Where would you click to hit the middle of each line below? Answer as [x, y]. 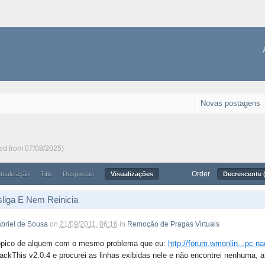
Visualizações [132, 174]
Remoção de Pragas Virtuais [173, 224]
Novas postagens [231, 103]
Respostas [78, 174]
